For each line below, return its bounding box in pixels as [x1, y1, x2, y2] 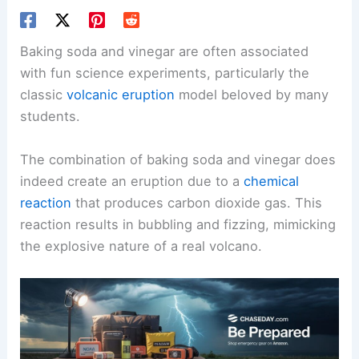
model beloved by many [175, 87, 329, 103]
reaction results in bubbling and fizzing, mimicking [20, 216, 337, 232]
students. [20, 108, 81, 125]
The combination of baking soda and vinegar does [20, 151, 337, 167]
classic [20, 87, 67, 103]
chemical [244, 172, 300, 189]
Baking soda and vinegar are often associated [20, 43, 309, 60]
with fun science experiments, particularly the [20, 65, 310, 82]
